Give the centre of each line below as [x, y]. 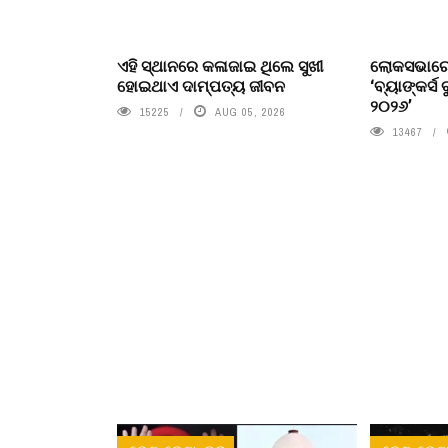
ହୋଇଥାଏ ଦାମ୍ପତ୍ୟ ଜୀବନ [201, 85]
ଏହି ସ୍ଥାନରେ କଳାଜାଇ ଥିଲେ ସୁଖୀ [220, 65]
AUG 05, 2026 [250, 112]
